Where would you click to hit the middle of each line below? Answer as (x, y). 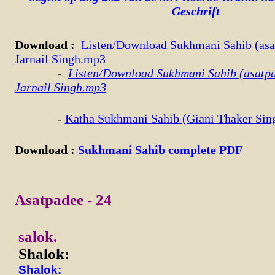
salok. (37, 237)
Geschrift (196, 11)
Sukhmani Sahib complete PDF (160, 150)
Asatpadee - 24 (63, 200)
